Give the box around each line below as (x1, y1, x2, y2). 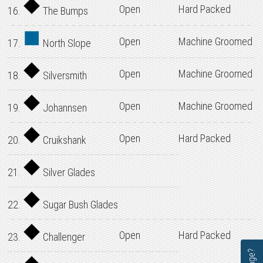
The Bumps (41, 5, 89, 17)
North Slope (41, 37, 92, 49)
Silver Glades (41, 166, 96, 178)
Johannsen (41, 102, 87, 114)
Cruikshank (41, 134, 87, 146)
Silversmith (41, 69, 87, 82)
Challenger (41, 231, 86, 243)
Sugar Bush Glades (41, 198, 119, 211)
